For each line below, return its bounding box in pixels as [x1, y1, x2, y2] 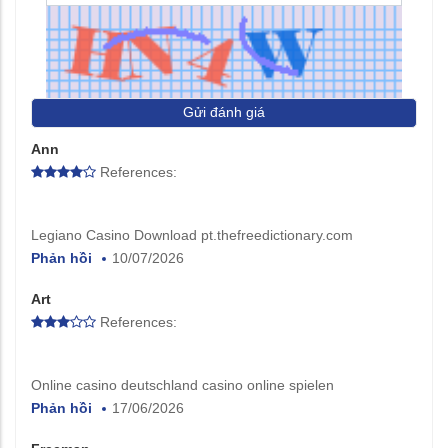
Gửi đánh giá [183, 103, 265, 120]
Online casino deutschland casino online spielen [31, 376, 334, 393]
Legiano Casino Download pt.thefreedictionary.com [31, 226, 353, 243]
